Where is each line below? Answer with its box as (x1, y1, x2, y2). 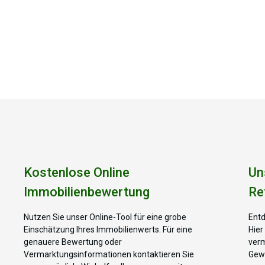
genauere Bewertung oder (24, 237, 122, 247)
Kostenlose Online (24, 164, 130, 180)
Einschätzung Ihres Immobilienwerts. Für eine (24, 224, 192, 234)
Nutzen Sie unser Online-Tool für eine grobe (24, 212, 186, 222)
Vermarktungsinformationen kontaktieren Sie (24, 249, 194, 259)
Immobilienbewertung (24, 184, 150, 199)
